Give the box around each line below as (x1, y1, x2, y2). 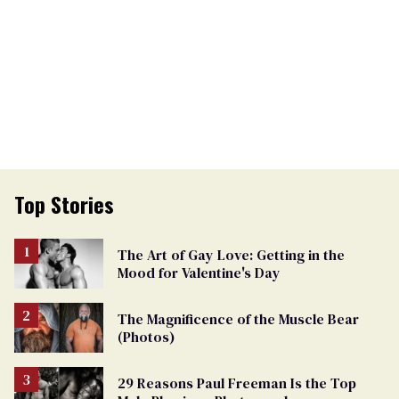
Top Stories (14, 187, 114, 220)
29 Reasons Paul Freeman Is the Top (118, 372, 356, 393)
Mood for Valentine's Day (118, 262, 281, 282)
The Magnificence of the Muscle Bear (118, 308, 359, 329)
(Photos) (118, 326, 175, 346)
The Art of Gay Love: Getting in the (118, 244, 345, 265)
